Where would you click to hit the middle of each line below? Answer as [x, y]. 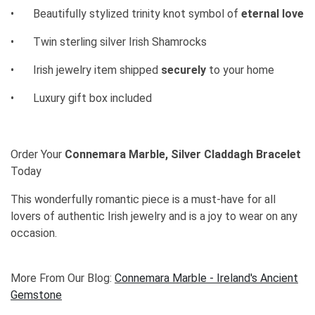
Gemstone [36, 295]
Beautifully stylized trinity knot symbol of [137, 13]
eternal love [272, 13]
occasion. [34, 233]
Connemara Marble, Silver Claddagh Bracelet [183, 154]
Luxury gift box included [92, 98]
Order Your [38, 154]
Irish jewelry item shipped [97, 70]
